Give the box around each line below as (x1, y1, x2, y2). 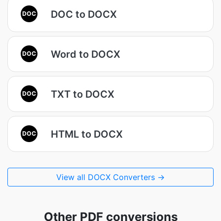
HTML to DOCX (51, 128, 123, 140)
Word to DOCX (51, 48, 120, 60)
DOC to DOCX (51, 8, 117, 20)
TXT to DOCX (51, 88, 114, 100)
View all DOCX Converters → (56, 172, 165, 182)
